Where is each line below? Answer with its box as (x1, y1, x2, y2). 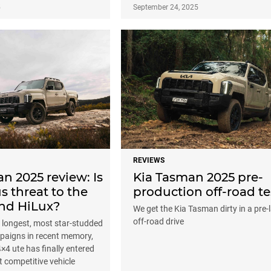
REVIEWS (133, 155, 165, 165)
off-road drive (133, 216, 184, 226)
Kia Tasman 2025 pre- (133, 169, 263, 184)
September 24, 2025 (133, 3, 198, 12)
